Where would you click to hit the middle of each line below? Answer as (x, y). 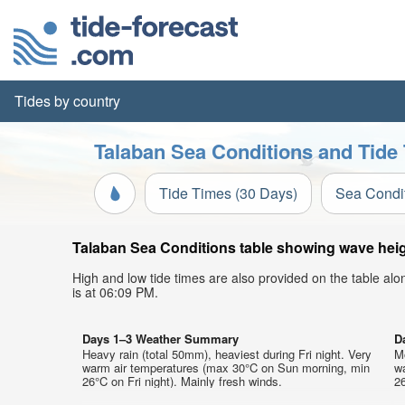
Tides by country (67, 101)
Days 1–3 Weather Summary (160, 339)
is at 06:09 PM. (115, 292)
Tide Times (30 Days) (228, 193)
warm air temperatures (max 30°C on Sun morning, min (226, 367)
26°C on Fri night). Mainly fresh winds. (182, 381)
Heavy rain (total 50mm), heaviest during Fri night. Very (227, 354)
